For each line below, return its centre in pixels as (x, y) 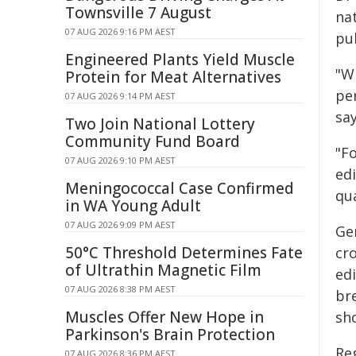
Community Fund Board (153, 141)
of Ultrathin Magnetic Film (163, 270)
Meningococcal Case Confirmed (180, 188)
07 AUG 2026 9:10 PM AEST (120, 160)
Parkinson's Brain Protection (170, 335)
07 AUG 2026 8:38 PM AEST (120, 289)
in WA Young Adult (133, 206)
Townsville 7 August (138, 13)
